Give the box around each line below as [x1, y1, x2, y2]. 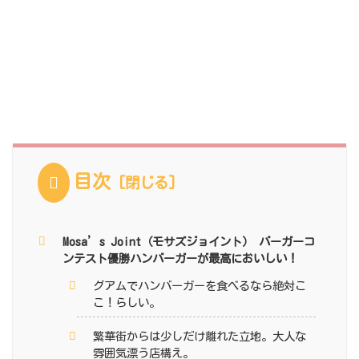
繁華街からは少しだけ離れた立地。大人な [92, 329, 306, 342]
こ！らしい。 [92, 296, 160, 309]
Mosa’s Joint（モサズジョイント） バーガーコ [63, 235, 316, 248]
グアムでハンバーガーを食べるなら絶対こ [92, 279, 306, 292]
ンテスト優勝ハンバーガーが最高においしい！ [63, 252, 299, 264]
